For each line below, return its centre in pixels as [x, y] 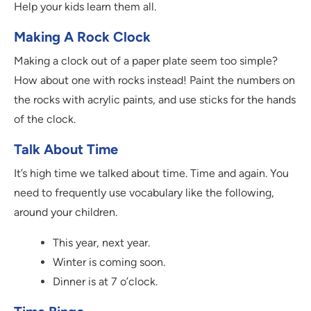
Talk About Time [66, 150]
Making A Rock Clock [82, 37]
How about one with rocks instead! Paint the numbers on [154, 81]
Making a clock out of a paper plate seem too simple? [146, 61]
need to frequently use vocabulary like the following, [144, 193]
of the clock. [45, 119]
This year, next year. [101, 243]
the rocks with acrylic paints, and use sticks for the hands [155, 100]
